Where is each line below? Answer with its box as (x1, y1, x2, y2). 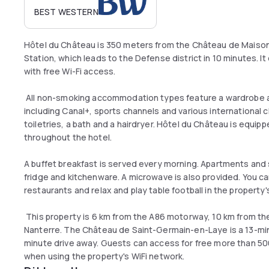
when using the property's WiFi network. (24, 250, 185, 262)
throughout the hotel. (24, 131, 114, 143)
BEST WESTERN (34, 6, 98, 17)
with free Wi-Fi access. (24, 65, 116, 77)
